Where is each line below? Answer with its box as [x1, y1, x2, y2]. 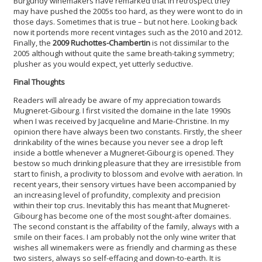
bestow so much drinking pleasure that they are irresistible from [13, 157, 241, 168]
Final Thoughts [13, 76, 65, 87]
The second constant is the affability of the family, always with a [13, 220, 239, 232]
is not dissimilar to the [150, 37, 229, 48]
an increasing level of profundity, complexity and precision [13, 189, 220, 200]
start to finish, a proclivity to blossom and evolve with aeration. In [13, 168, 243, 179]
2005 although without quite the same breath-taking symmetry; [13, 47, 235, 58]
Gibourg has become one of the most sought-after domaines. [13, 210, 231, 221]
